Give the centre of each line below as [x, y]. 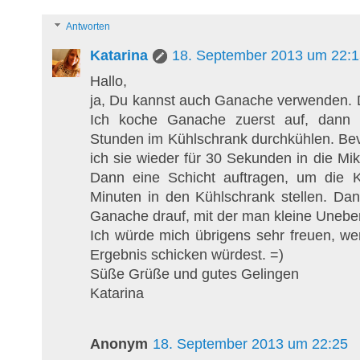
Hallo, [108, 82]
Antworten [88, 27]
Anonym [119, 344]
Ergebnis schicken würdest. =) [187, 255]
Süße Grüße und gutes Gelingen [194, 274]
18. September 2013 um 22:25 [250, 344]
